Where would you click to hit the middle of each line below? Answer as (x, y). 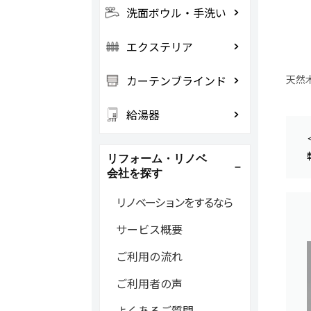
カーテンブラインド (176, 81)
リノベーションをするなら (174, 202)
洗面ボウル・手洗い (176, 12)
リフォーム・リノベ (157, 159)
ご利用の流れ (149, 256)
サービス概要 (149, 229)
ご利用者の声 (149, 283)
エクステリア (159, 47)
